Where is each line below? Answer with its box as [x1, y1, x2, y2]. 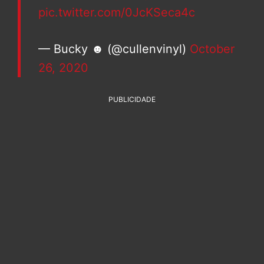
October [190, 42, 235, 57]
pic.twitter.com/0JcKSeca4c [38, 5, 195, 20]
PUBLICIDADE [108, 95, 156, 104]
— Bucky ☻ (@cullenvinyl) [38, 42, 190, 57]
